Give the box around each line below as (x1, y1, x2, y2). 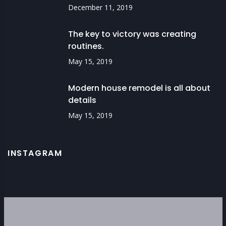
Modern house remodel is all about (68, 82, 210, 94)
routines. (68, 40, 104, 52)
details (68, 94, 96, 106)
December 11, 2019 (68, 3, 133, 12)
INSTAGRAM (8, 147, 63, 159)
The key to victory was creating (68, 28, 196, 40)
